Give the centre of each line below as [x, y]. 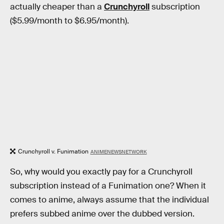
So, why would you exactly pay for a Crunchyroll [101, 172]
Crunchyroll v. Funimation [53, 151]
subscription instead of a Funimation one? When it [108, 186]
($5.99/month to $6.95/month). [69, 21]
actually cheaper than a [57, 7]
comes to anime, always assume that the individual [109, 200]
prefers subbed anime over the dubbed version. [102, 214]
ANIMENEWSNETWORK [118, 151]
